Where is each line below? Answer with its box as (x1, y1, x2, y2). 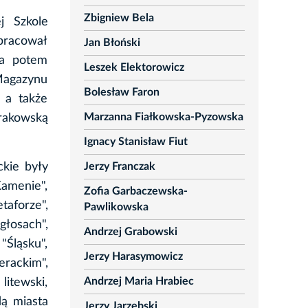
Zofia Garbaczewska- (83, 186, 188, 197)
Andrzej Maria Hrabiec (83, 276, 194, 287)
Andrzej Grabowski (83, 226, 177, 238)
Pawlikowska (83, 201, 148, 213)
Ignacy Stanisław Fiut (83, 136, 188, 148)
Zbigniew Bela (83, 12, 154, 24)
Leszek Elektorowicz (83, 62, 184, 74)
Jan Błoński (83, 37, 140, 49)
